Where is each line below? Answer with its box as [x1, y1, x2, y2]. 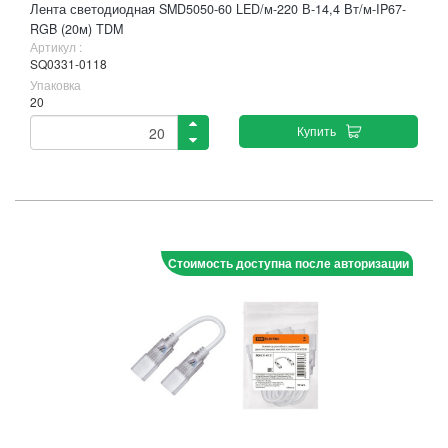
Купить [296, 122, 336, 139]
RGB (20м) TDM [30, 20, 123, 38]
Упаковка [30, 76, 81, 93]
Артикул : [30, 38, 82, 55]
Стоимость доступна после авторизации [168, 254, 409, 272]
